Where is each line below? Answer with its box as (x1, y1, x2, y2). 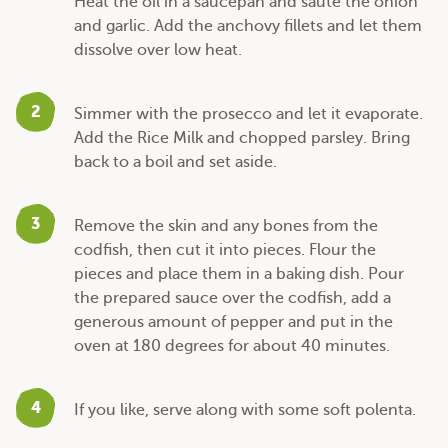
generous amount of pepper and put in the (74, 313, 393, 332)
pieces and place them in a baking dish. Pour (74, 265, 404, 284)
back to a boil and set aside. (74, 153, 277, 172)
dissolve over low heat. (74, 41, 242, 60)
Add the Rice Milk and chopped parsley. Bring (74, 129, 410, 148)
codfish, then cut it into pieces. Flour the (74, 241, 376, 260)
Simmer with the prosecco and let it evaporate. (74, 105, 423, 124)
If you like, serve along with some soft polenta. (74, 401, 416, 420)
